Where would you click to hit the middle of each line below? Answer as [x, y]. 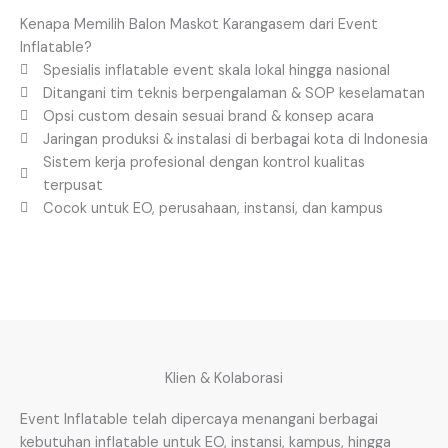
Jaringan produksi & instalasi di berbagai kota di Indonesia [235, 139]
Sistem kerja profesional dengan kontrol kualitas [203, 162]
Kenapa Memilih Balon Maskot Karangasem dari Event [199, 24]
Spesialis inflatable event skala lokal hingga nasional [216, 70]
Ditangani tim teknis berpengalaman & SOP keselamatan [233, 93]
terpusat [72, 185]
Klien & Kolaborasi [224, 378]
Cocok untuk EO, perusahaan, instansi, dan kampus [212, 208]
